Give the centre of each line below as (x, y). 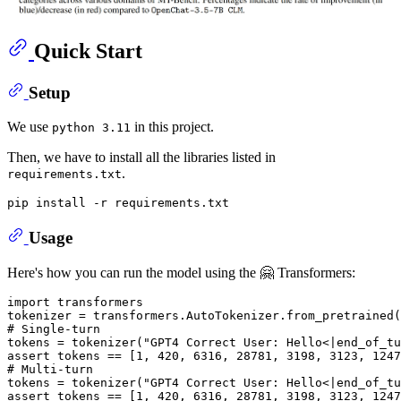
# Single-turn (54, 328)
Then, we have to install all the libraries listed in (141, 158)
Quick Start (88, 51)
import (29, 302)
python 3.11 (91, 128)
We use (30, 127)
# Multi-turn (50, 369)
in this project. (172, 127)
